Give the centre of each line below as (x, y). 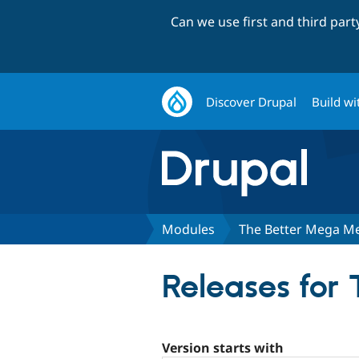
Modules (188, 229)
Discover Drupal (252, 101)
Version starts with (223, 347)
